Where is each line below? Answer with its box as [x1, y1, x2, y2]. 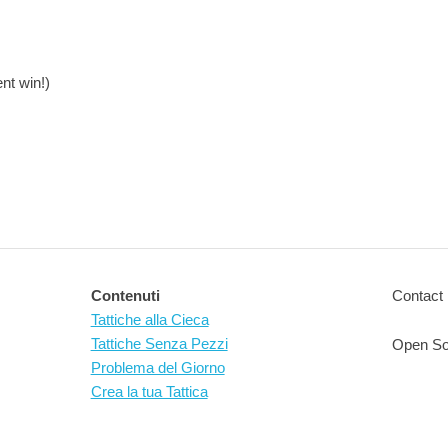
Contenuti [90, 287, 160, 304]
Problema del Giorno [90, 359, 225, 376]
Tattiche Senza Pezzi [90, 335, 228, 352]
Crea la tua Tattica [90, 383, 208, 400]
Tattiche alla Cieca [90, 311, 209, 328]
